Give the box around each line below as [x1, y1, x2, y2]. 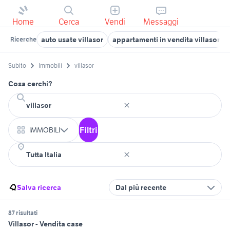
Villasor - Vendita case [8, 219, 83, 229]
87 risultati [8, 209, 37, 217]
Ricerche [10, 35, 36, 43]
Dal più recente [116, 183, 166, 193]
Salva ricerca [17, 183, 61, 193]
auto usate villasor [41, 35, 103, 44]
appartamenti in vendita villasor [112, 35, 220, 44]
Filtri [80, 125, 98, 136]
